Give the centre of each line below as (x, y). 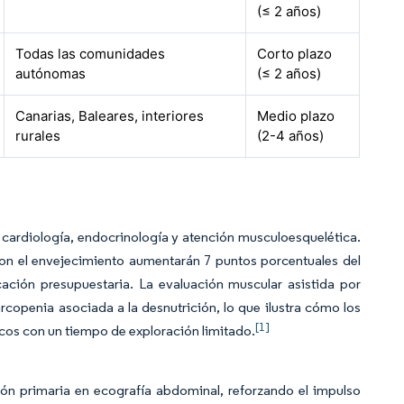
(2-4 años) (291, 136)
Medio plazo (296, 116)
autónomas (51, 73)
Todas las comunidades (91, 54)
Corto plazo (295, 54)
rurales (38, 136)
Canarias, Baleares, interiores (110, 116)
